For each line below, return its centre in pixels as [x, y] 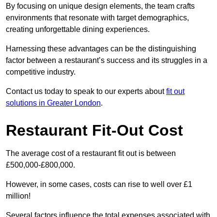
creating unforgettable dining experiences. [78, 30]
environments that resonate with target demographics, [97, 18]
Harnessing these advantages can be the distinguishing [101, 49]
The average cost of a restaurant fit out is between [91, 154]
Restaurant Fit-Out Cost [94, 131]
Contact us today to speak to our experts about [86, 92]
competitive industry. [41, 72]
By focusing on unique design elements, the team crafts [100, 6]
